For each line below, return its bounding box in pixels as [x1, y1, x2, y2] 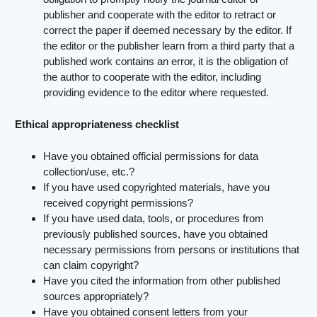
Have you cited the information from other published [43, 275, 281, 287]
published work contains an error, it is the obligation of [43, 54, 289, 67]
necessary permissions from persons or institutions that [43, 243, 300, 256]
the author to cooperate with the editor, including [43, 70, 262, 83]
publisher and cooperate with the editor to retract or [43, 8, 277, 21]
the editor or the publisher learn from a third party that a [43, 39, 295, 52]
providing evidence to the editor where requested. [43, 86, 270, 98]
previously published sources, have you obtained [43, 228, 268, 241]
